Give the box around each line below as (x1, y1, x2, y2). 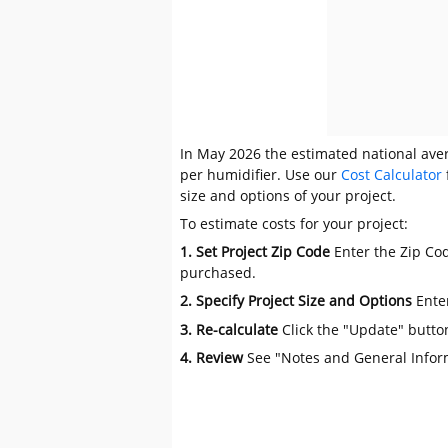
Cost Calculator (341, 164, 443, 184)
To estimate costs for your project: (180, 214, 409, 234)
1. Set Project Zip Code (180, 242, 331, 262)
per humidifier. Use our (180, 164, 342, 184)
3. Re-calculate (180, 319, 279, 339)
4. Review (180, 347, 248, 367)
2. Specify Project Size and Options (180, 291, 417, 311)
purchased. (180, 263, 257, 283)
